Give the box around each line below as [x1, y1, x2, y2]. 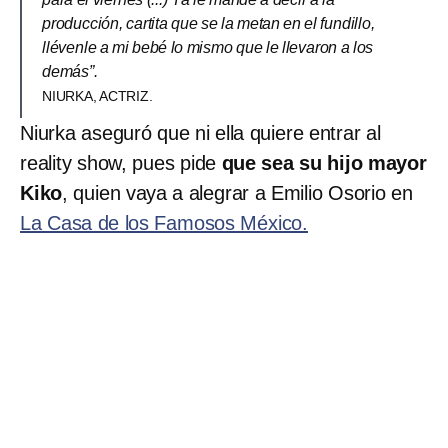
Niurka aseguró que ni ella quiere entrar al [20, 122, 381, 145]
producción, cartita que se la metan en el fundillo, [42, 15, 375, 33]
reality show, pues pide [20, 152, 222, 175]
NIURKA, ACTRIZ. [42, 88, 153, 105]
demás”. [42, 63, 98, 81]
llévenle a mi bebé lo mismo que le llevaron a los [42, 39, 374, 57]
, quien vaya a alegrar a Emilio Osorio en [62, 182, 413, 205]
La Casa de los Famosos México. [20, 212, 308, 235]
